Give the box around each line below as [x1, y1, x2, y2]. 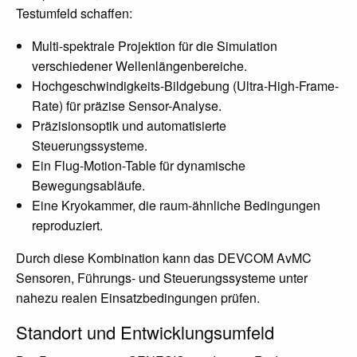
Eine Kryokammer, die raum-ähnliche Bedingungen [32, 196, 320, 214]
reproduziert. [32, 216, 103, 234]
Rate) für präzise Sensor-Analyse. [32, 96, 222, 115]
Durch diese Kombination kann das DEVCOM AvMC [16, 249, 312, 267]
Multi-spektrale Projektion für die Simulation [32, 37, 277, 55]
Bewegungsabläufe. [32, 176, 145, 194]
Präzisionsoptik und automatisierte [32, 116, 226, 135]
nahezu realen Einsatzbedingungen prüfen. [16, 288, 260, 307]
